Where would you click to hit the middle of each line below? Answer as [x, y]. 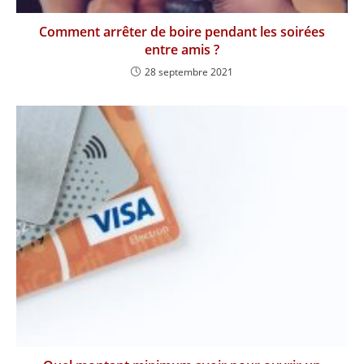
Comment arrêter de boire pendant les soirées [182, 32]
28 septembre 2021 [189, 72]
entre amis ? [182, 50]
